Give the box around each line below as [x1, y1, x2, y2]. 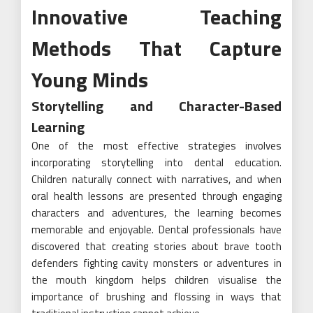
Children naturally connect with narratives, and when [31, 170, 282, 187]
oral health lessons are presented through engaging [31, 187, 282, 204]
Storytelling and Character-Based [31, 94, 282, 117]
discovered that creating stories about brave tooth [31, 238, 282, 254]
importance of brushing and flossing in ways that [31, 288, 282, 305]
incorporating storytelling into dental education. [31, 154, 282, 170]
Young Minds [31, 63, 148, 96]
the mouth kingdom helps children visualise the [31, 271, 282, 288]
